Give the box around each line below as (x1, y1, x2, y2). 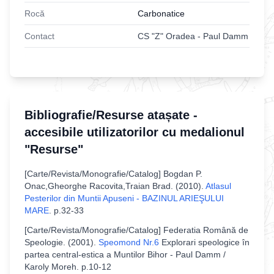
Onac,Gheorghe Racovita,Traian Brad (24, 181, 171, 191)
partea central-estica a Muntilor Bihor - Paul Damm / (24, 250, 226, 259)
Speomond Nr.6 (98, 237, 159, 247)
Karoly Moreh (24, 262, 76, 272)
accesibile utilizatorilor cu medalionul (24, 125, 245, 139)
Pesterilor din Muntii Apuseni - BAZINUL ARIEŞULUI (24, 193, 224, 203)
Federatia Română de (163, 225, 248, 235)
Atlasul (206, 181, 231, 191)
